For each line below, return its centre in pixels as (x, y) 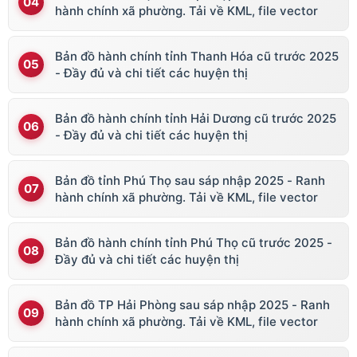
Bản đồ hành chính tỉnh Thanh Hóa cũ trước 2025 (197, 56)
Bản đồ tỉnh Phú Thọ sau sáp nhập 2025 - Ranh (190, 180)
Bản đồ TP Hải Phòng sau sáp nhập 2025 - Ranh (192, 304)
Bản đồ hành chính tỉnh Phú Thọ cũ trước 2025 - (194, 242)
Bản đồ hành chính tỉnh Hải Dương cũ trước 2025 (196, 118)
